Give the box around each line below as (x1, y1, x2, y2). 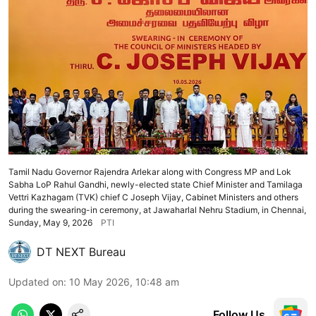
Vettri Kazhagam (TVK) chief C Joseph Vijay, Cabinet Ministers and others (8, 191, 298, 202)
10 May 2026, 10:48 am (69, 275, 179, 288)
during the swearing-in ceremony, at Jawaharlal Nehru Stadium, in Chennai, (8, 204, 306, 215)
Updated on (8, 275, 63, 288)
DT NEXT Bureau (37, 244, 126, 259)
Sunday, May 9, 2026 (8, 217, 92, 228)
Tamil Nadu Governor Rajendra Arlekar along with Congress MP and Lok (8, 166, 291, 177)
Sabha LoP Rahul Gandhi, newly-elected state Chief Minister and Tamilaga (8, 178, 303, 190)
